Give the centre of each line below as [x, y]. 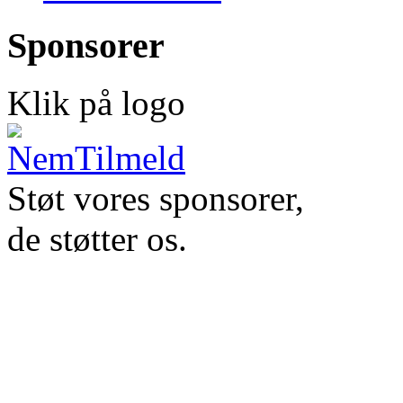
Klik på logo [96, 103]
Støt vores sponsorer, [156, 199]
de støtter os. [97, 239]
